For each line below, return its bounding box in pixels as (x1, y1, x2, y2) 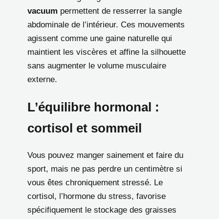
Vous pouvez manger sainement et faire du (27, 151, 183, 160)
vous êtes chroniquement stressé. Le (27, 178, 163, 188)
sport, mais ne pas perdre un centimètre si (27, 164, 182, 174)
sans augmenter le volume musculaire (27, 61, 166, 71)
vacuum (27, 6, 58, 16)
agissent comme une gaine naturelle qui (27, 34, 172, 44)
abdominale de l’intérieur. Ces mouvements (27, 20, 185, 30)
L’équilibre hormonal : (27, 100, 159, 114)
